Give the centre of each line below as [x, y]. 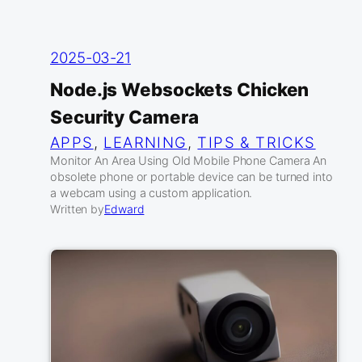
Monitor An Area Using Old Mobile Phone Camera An [189, 161]
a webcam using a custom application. [152, 193]
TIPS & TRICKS [257, 143]
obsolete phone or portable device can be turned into [192, 177]
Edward [124, 209]
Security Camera [124, 117]
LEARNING [145, 143]
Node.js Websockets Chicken [180, 90]
